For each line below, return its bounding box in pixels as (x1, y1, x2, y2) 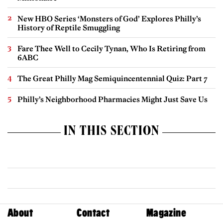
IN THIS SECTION (64, 125, 159, 139)
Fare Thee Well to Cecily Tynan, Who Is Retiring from (17, 43, 206, 53)
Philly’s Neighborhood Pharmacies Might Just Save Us (17, 94, 208, 104)
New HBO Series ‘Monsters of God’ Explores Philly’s (17, 13, 201, 23)
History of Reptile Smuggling (17, 22, 120, 32)
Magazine (146, 207, 187, 220)
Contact (77, 207, 110, 220)
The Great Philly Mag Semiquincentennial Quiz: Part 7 (17, 73, 208, 83)
